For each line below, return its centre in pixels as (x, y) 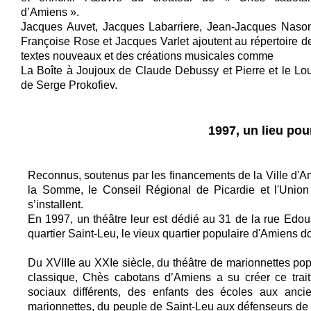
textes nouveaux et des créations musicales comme (147, 56)
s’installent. (56, 204)
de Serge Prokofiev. (72, 85)
